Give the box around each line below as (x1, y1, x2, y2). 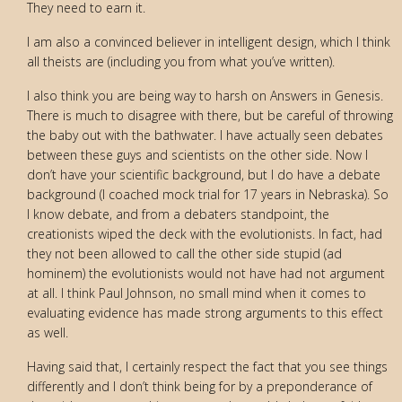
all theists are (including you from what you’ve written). (27, 52, 335, 70)
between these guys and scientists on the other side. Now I (27, 145, 368, 163)
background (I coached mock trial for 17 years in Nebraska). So (27, 185, 389, 203)
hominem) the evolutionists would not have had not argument (27, 264, 385, 282)
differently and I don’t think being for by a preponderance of (27, 377, 372, 395)
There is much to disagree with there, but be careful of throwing (27, 106, 393, 124)
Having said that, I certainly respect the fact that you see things (27, 357, 388, 375)
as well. (27, 323, 68, 341)
